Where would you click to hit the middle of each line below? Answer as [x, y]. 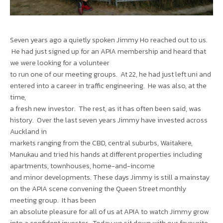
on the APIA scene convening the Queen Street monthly [98, 189]
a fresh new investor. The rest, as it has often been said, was [106, 109]
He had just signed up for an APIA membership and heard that [108, 52]
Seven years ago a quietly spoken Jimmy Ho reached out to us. [109, 40]
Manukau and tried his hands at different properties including [106, 155]
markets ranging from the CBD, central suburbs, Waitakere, [101, 143]
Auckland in [28, 132]
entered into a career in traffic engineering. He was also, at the [108, 86]
